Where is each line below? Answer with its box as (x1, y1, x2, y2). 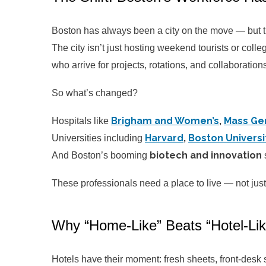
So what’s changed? (52, 88, 138, 99)
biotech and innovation (150, 150, 262, 161)
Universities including (52, 133, 145, 144)
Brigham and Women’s (111, 115, 219, 127)
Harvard (145, 132, 183, 144)
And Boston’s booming (52, 150, 150, 161)
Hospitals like (52, 116, 111, 126)
